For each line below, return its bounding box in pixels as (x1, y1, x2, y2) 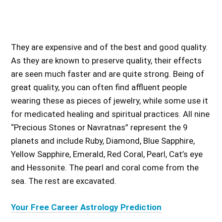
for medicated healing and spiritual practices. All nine (11, 109, 210, 119)
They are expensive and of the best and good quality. (11, 42, 208, 52)
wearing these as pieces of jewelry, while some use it (11, 96, 209, 106)
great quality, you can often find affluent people (11, 82, 187, 92)
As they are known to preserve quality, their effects (11, 55, 202, 65)
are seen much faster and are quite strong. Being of (11, 69, 205, 79)
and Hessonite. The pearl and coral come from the (11, 163, 199, 172)
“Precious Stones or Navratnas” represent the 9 (11, 122, 188, 132)
